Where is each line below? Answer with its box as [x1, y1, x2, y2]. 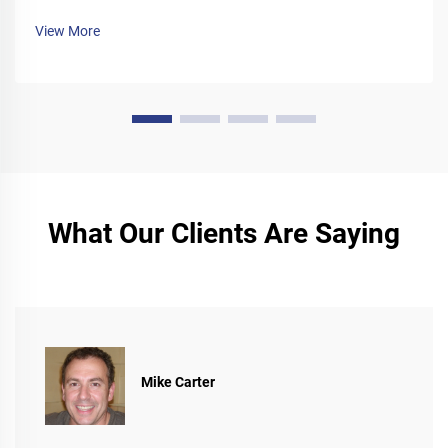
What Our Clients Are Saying [48, 216, 400, 250]
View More [35, 22, 100, 39]
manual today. [35, 12, 124, 29]
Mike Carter [141, 374, 215, 391]
